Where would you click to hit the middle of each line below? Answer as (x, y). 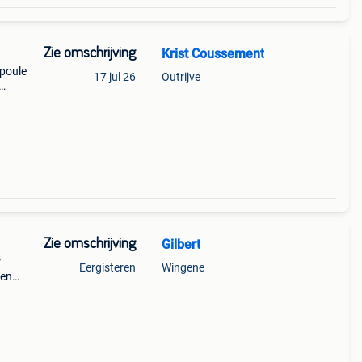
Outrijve (181, 77)
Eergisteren (107, 267)
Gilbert (181, 244)
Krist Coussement (213, 54)
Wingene (183, 267)
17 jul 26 (114, 77)
